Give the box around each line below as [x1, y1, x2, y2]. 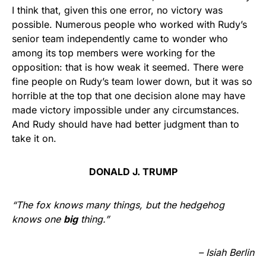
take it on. [12, 132, 56, 144]
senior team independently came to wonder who [12, 33, 228, 45]
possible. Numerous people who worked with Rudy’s [12, 18, 247, 30]
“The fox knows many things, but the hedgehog [12, 199, 224, 211]
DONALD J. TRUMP [88, 166, 178, 178]
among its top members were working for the [12, 47, 215, 59]
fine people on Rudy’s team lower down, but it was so [12, 75, 252, 87]
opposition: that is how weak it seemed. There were [12, 61, 243, 73]
